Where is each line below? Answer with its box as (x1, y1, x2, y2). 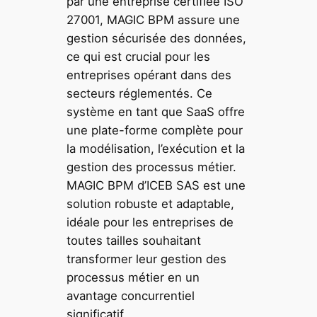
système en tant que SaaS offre (67, 105, 246, 120)
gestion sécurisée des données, (67, 31, 247, 46)
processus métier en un (67, 270, 200, 285)
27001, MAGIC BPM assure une (67, 13, 241, 28)
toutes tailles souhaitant (67, 234, 202, 248)
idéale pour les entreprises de (67, 215, 234, 230)
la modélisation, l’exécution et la (67, 142, 246, 156)
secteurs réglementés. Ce (67, 86, 213, 101)
